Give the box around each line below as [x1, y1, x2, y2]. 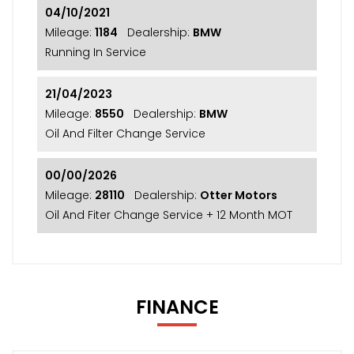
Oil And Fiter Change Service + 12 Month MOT [45, 206, 292, 223]
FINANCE [135, 293, 219, 320]
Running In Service [45, 43, 146, 60]
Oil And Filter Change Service [45, 125, 205, 141]
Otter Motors [200, 186, 277, 203]
